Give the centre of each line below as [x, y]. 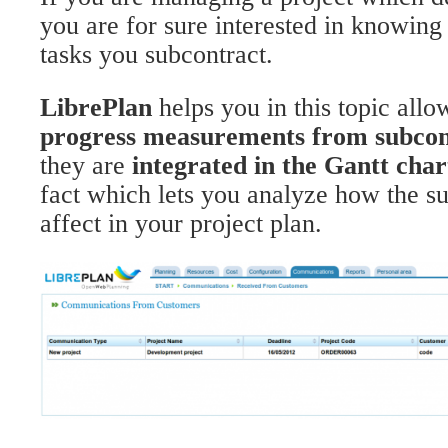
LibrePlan [96, 108]
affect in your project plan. [181, 224]
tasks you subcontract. [156, 55]
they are [86, 166]
